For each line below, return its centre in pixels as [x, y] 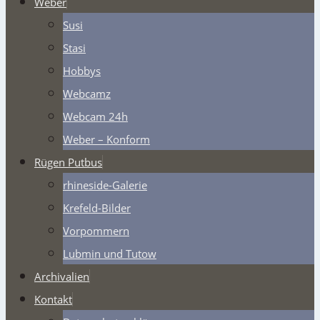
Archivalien [62, 276]
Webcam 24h [95, 116]
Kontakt [53, 299]
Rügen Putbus [68, 162]
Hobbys [82, 70]
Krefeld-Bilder [97, 207]
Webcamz [87, 93]
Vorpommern [96, 230]
